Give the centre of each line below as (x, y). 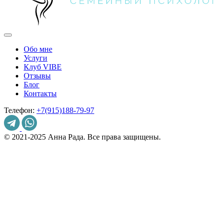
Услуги (36, 58)
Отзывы (37, 75)
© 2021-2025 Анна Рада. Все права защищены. (82, 137)
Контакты (40, 93)
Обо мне (38, 49)
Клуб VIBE (43, 67)
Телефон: (20, 110)
